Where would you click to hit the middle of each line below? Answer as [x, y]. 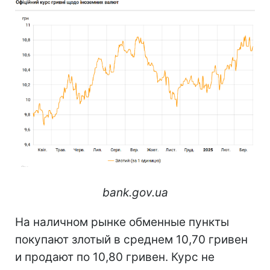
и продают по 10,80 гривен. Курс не [115, 257]
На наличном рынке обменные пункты [122, 222]
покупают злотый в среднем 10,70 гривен [131, 240]
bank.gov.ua [135, 193]
